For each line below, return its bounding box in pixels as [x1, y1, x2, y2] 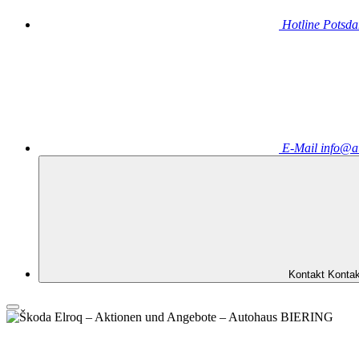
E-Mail [282, 141, 317, 155]
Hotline [282, 18, 320, 32]
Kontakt [288, 268, 325, 281]
